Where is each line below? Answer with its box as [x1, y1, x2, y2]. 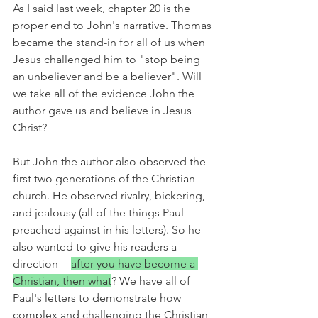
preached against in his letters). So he [13, 223, 204, 237]
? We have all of [111, 274, 193, 288]
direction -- [13, 257, 71, 271]
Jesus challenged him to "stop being [13, 53, 203, 67]
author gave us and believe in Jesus [13, 104, 194, 118]
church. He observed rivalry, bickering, [13, 189, 208, 203]
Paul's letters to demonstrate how [13, 291, 184, 305]
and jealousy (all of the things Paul [13, 206, 187, 220]
